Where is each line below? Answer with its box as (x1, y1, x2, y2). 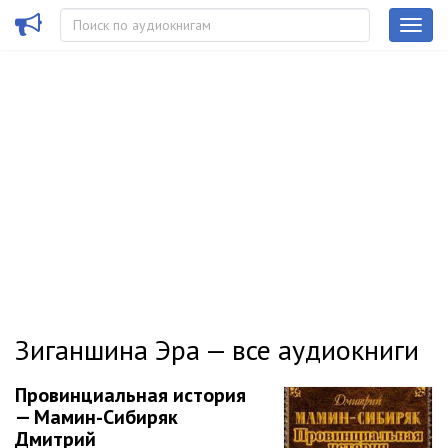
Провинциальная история (15, 382, 246, 408)
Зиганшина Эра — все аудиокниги (15, 331, 419, 368)
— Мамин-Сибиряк (15, 404, 178, 430)
